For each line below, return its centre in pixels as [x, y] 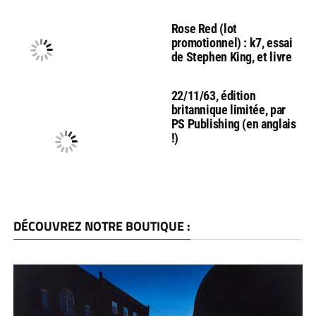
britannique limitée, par [228, 109]
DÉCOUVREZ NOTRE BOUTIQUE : [102, 226]
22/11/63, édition [213, 95]
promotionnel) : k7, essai [232, 42]
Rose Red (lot [204, 28]
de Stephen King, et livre [231, 56]
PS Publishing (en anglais [233, 123]
